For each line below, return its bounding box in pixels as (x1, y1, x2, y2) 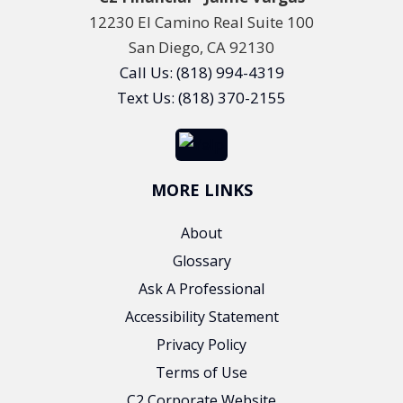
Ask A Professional (139, 279, 264, 300)
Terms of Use (156, 363, 247, 383)
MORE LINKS (150, 179, 253, 201)
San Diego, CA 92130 (129, 37, 274, 58)
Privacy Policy (157, 335, 246, 355)
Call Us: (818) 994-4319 (119, 62, 284, 84)
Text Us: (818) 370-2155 (117, 87, 286, 109)
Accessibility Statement (124, 307, 279, 327)
